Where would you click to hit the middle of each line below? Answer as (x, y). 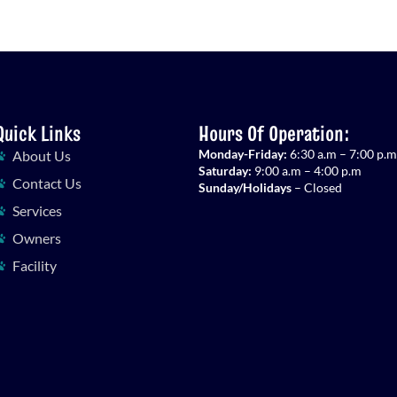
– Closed (316, 187)
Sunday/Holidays (245, 187)
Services (37, 210)
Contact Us (47, 183)
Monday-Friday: (242, 153)
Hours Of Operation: (274, 133)
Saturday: (225, 170)
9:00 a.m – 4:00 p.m (306, 170)
